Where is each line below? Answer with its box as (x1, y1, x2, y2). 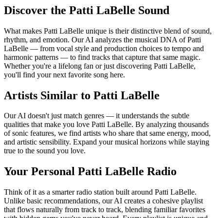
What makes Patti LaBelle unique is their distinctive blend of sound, (4, 26, 212, 35)
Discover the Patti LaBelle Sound (4, 3, 169, 17)
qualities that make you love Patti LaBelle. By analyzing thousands (4, 120, 209, 129)
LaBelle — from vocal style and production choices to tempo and (4, 44, 204, 53)
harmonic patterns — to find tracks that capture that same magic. (4, 53, 200, 61)
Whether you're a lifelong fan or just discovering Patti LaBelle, (4, 61, 196, 70)
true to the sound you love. (4, 146, 86, 155)
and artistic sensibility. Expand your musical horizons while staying (4, 138, 209, 146)
